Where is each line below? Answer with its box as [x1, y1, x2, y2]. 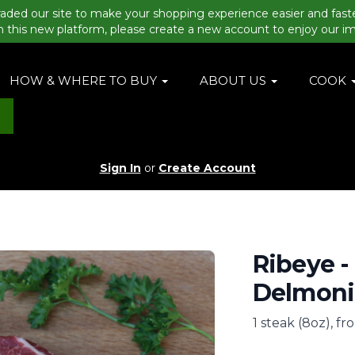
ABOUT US [200, 72, 270, 88]
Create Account [158, 161, 256, 176]
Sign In [99, 161, 141, 176]
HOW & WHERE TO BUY [10, 72, 161, 88]
